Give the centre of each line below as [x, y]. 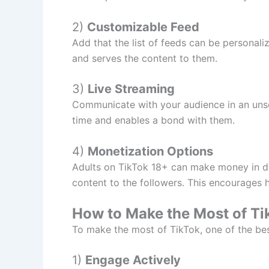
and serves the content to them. [145, 58]
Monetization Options [150, 152]
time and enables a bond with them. [153, 120]
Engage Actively [133, 260]
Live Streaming [131, 89]
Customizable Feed [143, 27]
